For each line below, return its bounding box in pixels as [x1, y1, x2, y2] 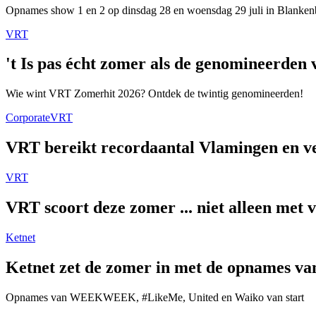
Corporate [6, 111, 50, 124]
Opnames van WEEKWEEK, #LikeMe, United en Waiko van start [6, 291, 304, 303]
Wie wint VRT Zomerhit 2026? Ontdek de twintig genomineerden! [6, 87, 303, 100]
